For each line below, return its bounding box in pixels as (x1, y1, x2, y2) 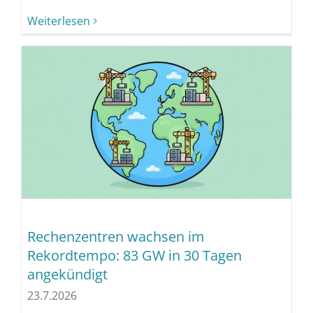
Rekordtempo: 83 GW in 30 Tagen (27, 245, 242, 265)
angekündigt (27, 264, 108, 284)
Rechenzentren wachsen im (27, 226, 205, 246)
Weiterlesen (27, 13, 90, 29)
